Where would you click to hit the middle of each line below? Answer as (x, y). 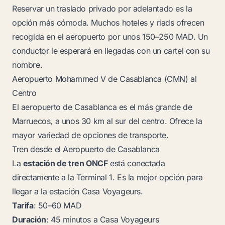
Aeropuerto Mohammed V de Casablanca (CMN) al (104, 79)
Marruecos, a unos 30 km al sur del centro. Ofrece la (107, 121)
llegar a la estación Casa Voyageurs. (78, 191)
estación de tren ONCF (65, 163)
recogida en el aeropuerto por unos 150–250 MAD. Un (110, 37)
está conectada (136, 163)
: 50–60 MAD (58, 205)
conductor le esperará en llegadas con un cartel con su (111, 51)
